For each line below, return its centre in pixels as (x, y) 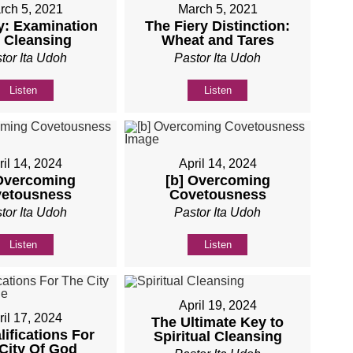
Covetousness (217, 194)
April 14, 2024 (217, 163)
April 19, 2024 (217, 305)
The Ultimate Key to (218, 322)
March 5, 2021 (217, 9)
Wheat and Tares (217, 40)
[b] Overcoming (217, 180)
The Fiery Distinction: (218, 26)
